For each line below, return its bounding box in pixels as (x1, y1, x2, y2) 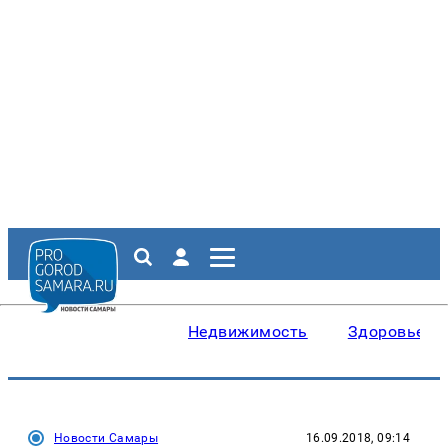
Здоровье (347, 322, 425, 341)
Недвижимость (188, 322, 308, 341)
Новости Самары (54, 431, 159, 445)
